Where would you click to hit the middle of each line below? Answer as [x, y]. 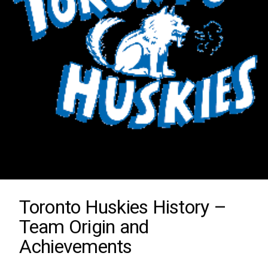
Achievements [76, 246]
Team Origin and [84, 226]
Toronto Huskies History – [123, 207]
